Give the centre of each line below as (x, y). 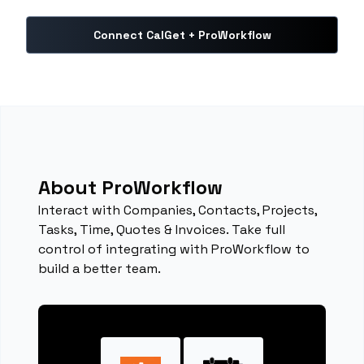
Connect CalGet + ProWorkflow (182, 35)
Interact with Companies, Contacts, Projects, (178, 210)
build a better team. (100, 269)
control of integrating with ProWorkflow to (174, 249)
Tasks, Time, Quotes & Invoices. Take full (162, 230)
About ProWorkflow (131, 187)
